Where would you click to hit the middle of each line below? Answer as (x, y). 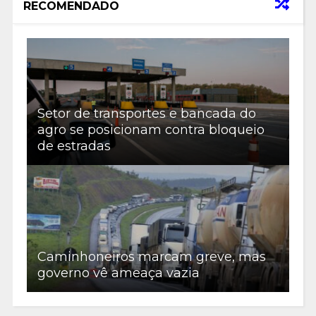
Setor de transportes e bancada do (146, 113)
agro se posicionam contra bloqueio (151, 129)
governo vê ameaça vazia (118, 273)
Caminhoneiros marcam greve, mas (151, 256)
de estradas (74, 146)
